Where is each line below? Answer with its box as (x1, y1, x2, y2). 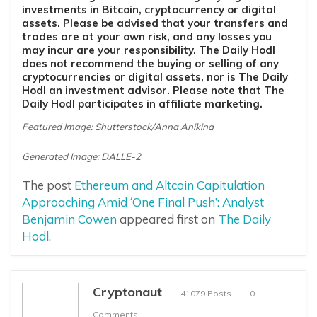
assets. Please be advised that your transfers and (22, 16, 288, 30)
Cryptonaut (93, 284, 162, 301)
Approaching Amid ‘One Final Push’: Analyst (22, 195, 264, 210)
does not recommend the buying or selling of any (22, 57, 279, 71)
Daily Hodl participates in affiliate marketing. (22, 97, 263, 111)
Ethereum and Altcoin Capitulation (74, 178, 265, 193)
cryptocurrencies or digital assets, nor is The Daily (22, 70, 288, 84)
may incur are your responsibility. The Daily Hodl (22, 43, 275, 57)
